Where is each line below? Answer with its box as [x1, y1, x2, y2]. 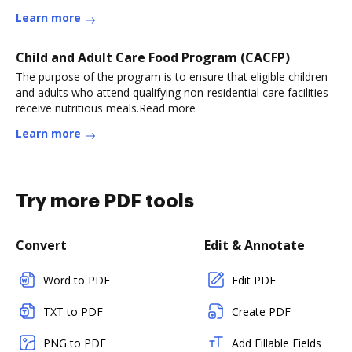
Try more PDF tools [16, 192, 194, 211]
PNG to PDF [43, 335, 106, 350]
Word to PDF [43, 273, 110, 288]
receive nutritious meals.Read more [16, 101, 196, 115]
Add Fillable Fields [232, 335, 321, 350]
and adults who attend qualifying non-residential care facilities [16, 85, 328, 100]
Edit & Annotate [204, 236, 305, 254]
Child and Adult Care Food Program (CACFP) [16, 49, 290, 66]
